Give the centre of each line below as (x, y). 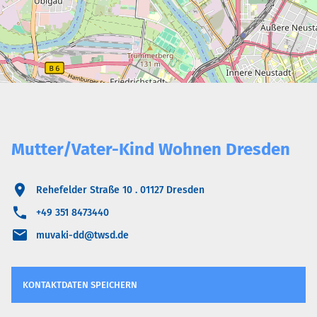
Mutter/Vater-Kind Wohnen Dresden (151, 149)
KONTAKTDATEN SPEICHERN (80, 285)
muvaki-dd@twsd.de (83, 235)
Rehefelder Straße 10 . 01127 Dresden (121, 190)
